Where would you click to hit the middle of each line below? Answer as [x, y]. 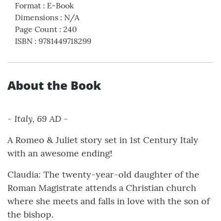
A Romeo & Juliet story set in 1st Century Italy [103, 140]
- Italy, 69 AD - [38, 119]
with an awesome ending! [60, 153]
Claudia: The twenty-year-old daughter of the [103, 175]
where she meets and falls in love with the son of [109, 201]
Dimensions [37, 18]
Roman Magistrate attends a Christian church [102, 188]
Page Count [36, 29]
